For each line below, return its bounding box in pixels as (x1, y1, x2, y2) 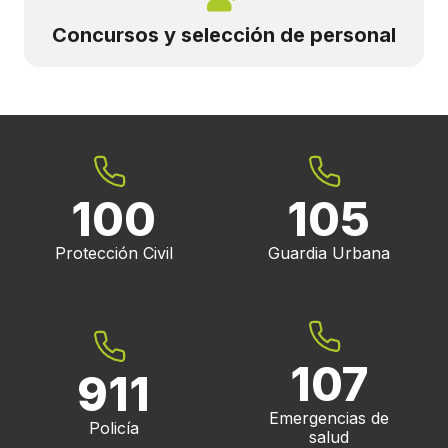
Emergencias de (268, 408, 389, 429)
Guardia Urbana (267, 243, 390, 264)
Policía (88, 417, 139, 438)
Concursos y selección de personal (52, 23, 396, 48)
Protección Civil (54, 243, 173, 264)
